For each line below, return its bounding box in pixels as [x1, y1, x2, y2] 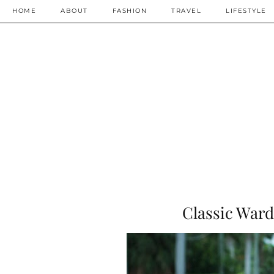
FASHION [112, 7, 147, 15]
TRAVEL [171, 7, 201, 15]
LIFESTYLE [226, 7, 267, 15]
